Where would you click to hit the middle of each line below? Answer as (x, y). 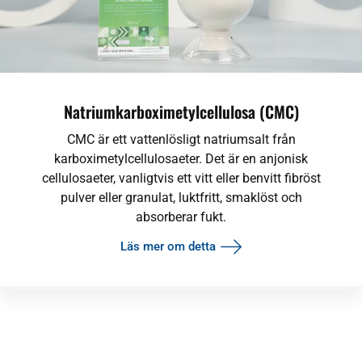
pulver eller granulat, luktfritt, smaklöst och (181, 198)
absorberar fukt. (181, 217)
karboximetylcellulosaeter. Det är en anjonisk (181, 159)
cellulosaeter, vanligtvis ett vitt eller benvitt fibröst (181, 179)
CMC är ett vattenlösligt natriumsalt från (181, 140)
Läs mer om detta (168, 246)
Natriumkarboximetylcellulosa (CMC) (181, 112)
